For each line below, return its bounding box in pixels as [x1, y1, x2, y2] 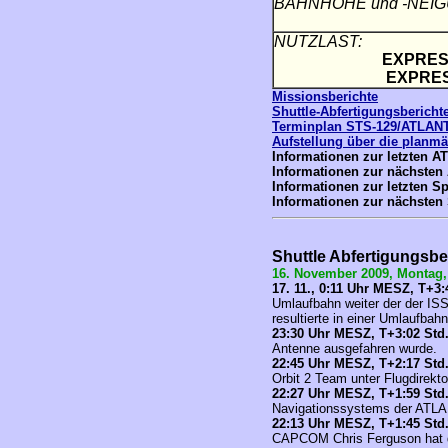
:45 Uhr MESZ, [286, 356, 379, 371]
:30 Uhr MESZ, [286, 326, 379, 341]
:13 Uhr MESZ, [286, 416, 379, 431]
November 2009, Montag [294, 266, 443, 281]
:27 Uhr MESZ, [286, 386, 379, 401]
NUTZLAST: [274, 33, 362, 50]
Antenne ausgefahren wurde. [272, 341, 437, 356]
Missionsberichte [272, 89, 378, 104]
